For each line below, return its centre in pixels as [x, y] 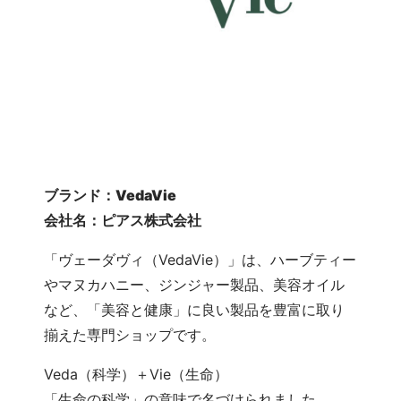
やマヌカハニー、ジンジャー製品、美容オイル [195, 284]
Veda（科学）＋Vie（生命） [137, 374]
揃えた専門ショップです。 [130, 334]
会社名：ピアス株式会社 [123, 220]
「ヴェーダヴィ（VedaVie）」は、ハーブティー [200, 259]
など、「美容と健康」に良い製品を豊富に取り [195, 309]
